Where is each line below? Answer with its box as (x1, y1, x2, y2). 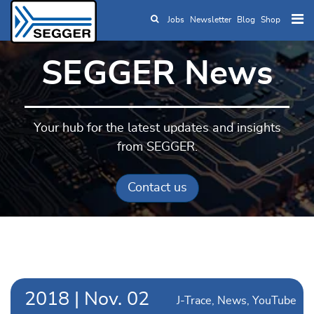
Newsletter (190, 15, 231, 25)
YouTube (252, 295, 296, 306)
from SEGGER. (116, 141, 198, 153)
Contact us (127, 182, 187, 194)
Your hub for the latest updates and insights (33, 122, 281, 135)
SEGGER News (41, 57, 273, 91)
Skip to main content (146, 21, 270, 34)
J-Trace (177, 295, 212, 306)
